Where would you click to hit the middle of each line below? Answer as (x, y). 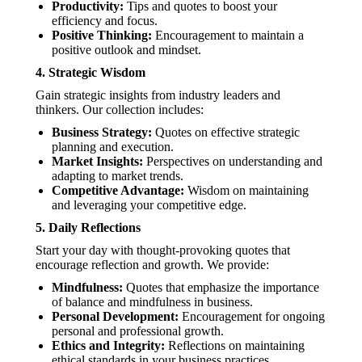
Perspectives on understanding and (233, 161)
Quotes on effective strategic (226, 132)
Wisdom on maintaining (246, 190)
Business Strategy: (102, 132)
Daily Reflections (95, 227)
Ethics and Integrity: (108, 345)
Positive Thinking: (102, 35)
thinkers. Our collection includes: (120, 109)
